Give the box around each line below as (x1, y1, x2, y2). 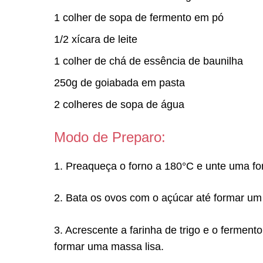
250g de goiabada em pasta (54, 76, 185, 89)
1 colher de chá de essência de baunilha (54, 55, 243, 67)
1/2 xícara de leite (54, 33, 137, 45)
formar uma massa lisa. (54, 240, 164, 252)
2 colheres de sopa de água (54, 98, 184, 110)
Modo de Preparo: (54, 129, 166, 146)
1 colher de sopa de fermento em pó (54, 11, 224, 23)
